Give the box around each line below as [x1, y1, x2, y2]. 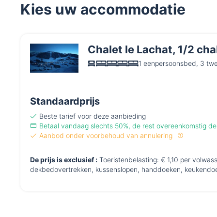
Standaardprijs [30, 95, 100, 108]
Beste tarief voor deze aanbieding [39, 112, 146, 121]
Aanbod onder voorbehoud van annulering [39, 131, 174, 140]
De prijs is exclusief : [30, 155, 97, 164]
